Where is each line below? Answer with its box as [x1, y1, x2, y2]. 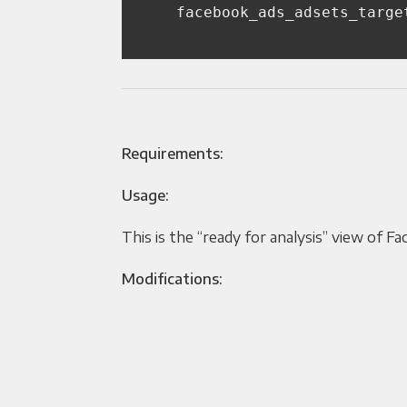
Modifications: [122, 270, 223, 289]
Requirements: [122, 144, 224, 164]
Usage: [122, 186, 170, 205]
